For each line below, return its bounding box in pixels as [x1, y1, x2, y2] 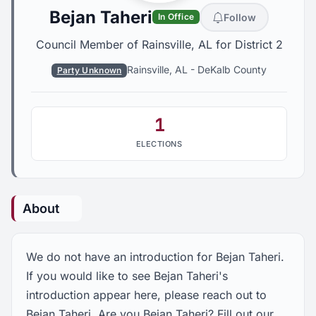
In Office [157, 11, 195, 23]
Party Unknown [56, 65, 122, 75]
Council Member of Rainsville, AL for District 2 [35, 37, 283, 51]
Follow [224, 11, 257, 23]
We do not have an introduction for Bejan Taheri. [26, 250, 284, 265]
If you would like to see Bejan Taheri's [26, 269, 228, 284]
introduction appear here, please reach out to [26, 288, 267, 303]
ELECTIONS [135, 139, 183, 150]
